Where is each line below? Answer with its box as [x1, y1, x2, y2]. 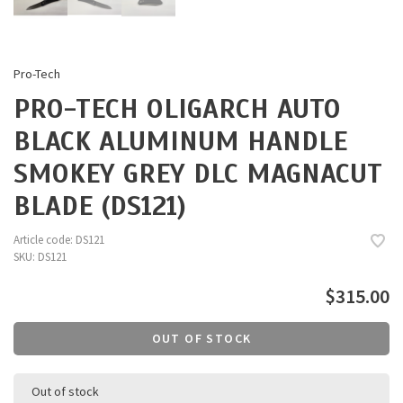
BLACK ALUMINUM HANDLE [13, 124, 347, 159]
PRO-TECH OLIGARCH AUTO [13, 92, 341, 127]
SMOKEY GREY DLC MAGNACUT [13, 157, 382, 192]
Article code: [13, 232, 73, 248]
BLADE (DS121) [13, 189, 186, 224]
